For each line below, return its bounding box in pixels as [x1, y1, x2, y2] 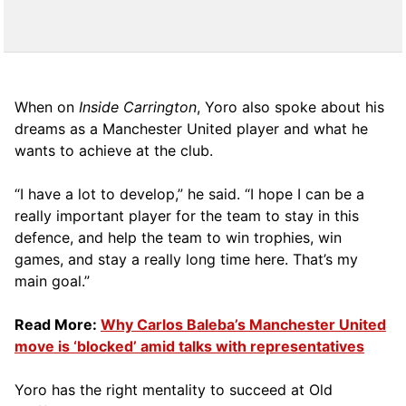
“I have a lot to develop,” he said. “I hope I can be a [14, 184, 364, 203]
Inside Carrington [79, 97, 197, 116]
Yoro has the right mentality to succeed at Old [14, 380, 333, 399]
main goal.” [14, 271, 90, 290]
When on [14, 97, 79, 116]
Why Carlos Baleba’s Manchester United [101, 314, 386, 333]
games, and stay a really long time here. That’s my [14, 249, 358, 268]
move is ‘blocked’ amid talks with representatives [14, 336, 364, 355]
